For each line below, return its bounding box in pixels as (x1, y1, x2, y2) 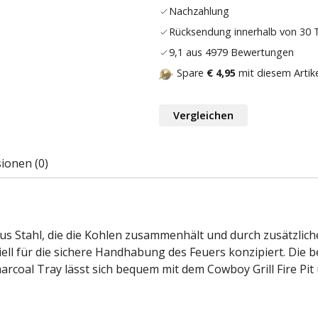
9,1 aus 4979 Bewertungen (169, 45, 294, 60)
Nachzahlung (169, 4, 229, 18)
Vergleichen (173, 108, 234, 122)
